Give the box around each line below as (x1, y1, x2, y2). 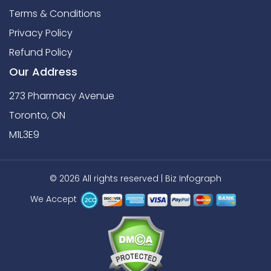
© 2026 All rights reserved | (50, 172, 165, 185)
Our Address (9, 64, 77, 80)
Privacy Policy (9, 26, 73, 41)
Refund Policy (9, 45, 73, 60)
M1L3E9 (9, 128, 39, 142)
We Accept (30, 193, 77, 206)
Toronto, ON (9, 108, 65, 123)
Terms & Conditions (9, 7, 101, 21)
